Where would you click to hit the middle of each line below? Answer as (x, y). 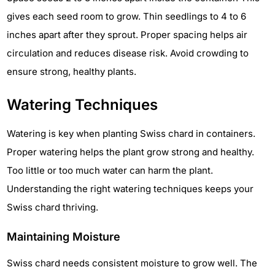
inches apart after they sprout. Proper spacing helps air (127, 35)
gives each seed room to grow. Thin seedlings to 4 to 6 (126, 17)
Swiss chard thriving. (52, 207)
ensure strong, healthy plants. (72, 72)
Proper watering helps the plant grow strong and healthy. (130, 152)
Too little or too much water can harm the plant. (110, 171)
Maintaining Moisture (64, 237)
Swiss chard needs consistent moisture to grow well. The (132, 263)
